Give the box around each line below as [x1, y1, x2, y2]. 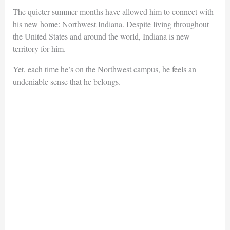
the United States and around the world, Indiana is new [12, 30, 190, 42]
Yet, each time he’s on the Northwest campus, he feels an [12, 63, 196, 74]
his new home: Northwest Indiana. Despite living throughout [12, 18, 209, 29]
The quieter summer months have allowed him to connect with [12, 6, 214, 17]
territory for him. [12, 43, 66, 54]
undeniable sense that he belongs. [12, 75, 121, 87]
